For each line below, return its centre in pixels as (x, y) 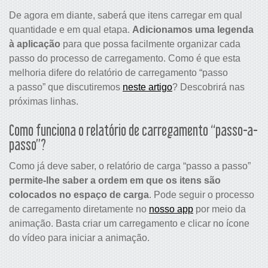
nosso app (171, 209)
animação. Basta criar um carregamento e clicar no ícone (129, 223)
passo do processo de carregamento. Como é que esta (125, 58)
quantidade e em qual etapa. (71, 30)
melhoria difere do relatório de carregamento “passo (118, 73)
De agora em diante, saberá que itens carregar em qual (126, 15)
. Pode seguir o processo (202, 195)
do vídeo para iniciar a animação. (79, 238)
